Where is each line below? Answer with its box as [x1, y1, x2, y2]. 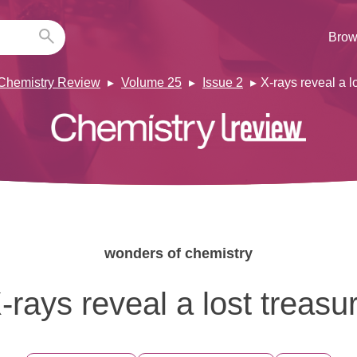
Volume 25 [121, 75, 182, 89]
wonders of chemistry [104, 245, 253, 262]
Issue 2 [202, 75, 243, 89]
